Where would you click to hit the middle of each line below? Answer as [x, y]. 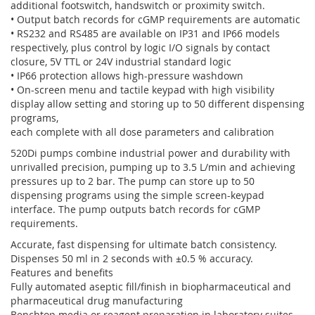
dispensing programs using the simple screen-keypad [137, 195]
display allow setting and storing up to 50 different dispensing [157, 104]
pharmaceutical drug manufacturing [97, 301]
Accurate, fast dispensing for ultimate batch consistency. [144, 244]
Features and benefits [62, 272]
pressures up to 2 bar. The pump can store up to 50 [133, 181]
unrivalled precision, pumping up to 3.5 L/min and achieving [153, 167]
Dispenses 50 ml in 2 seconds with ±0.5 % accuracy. [132, 258]
